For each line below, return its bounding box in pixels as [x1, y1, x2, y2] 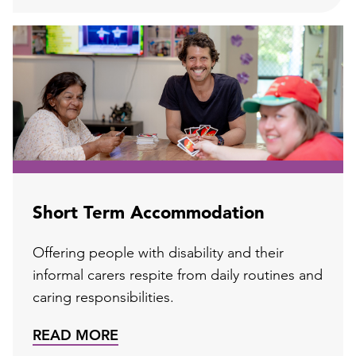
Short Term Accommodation [33, 204, 265, 223]
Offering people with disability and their [33, 246, 284, 261]
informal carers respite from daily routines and [33, 268, 323, 284]
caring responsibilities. [33, 290, 174, 306]
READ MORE [33, 328, 118, 344]
